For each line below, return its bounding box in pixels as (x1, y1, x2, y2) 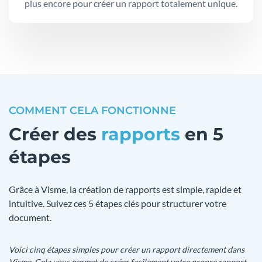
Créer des (9, 123, 101, 145)
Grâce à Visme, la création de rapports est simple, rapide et (9, 184, 242, 195)
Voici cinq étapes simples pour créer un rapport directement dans (9, 244, 244, 254)
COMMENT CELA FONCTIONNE (9, 104, 176, 117)
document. (9, 212, 51, 223)
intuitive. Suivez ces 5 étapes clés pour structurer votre (9, 198, 226, 209)
